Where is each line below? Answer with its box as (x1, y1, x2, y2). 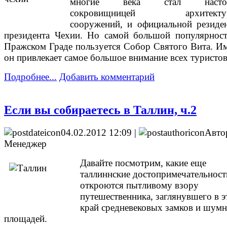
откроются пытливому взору (80, 180, 199, 191)
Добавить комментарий (59, 71, 155, 82)
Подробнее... (4, 71, 57, 82)
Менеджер (4, 138, 47, 149)
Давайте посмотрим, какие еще (80, 158, 206, 169)
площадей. (4, 213, 47, 224)
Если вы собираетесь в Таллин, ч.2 (4, 103, 197, 117)
